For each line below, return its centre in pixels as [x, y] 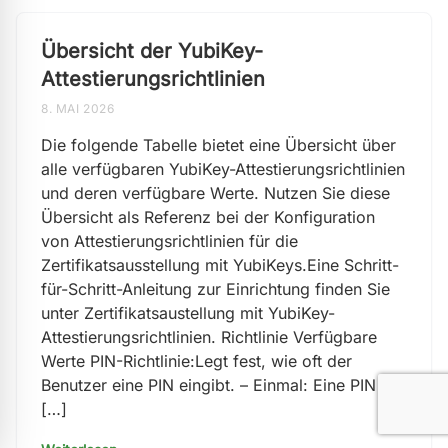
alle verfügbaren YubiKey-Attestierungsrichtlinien [223, 169]
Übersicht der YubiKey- [152, 51]
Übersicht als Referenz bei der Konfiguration [208, 217]
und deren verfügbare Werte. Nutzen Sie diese [215, 193]
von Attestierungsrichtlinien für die [169, 241]
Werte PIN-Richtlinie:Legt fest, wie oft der [196, 361]
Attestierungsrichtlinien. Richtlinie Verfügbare [209, 337]
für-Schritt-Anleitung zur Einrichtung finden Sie [215, 289]
